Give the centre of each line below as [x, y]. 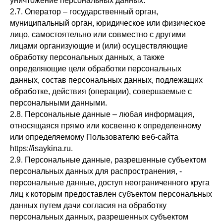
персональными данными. [58, 103]
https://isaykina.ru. [41, 148]
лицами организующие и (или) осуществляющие [99, 46]
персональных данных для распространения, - [96, 171]
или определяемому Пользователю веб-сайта [94, 137]
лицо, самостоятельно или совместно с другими [98, 34]
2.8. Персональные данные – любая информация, [102, 114]
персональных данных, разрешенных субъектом [99, 217]
